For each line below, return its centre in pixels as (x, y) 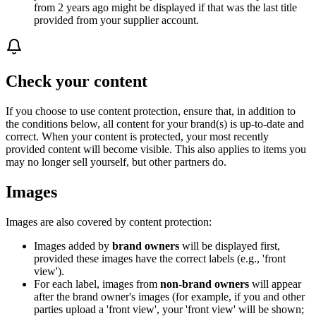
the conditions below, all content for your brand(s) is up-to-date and (155, 123)
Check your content (77, 81)
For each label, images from (97, 284)
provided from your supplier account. (116, 20)
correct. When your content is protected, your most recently (137, 136)
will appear (275, 284)
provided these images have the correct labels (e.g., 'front (160, 258)
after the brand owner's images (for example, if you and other (169, 296)
